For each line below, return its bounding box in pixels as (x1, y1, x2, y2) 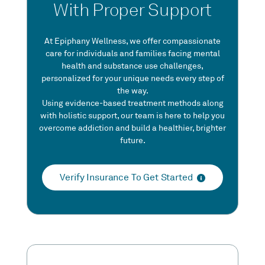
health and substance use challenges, (62, 61, 203, 72)
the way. (117, 86, 148, 96)
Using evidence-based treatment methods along (41, 98, 224, 109)
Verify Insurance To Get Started (60, 171, 193, 183)
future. (119, 135, 146, 146)
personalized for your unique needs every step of (41, 73, 224, 84)
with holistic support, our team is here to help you (40, 111, 225, 121)
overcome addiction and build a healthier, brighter (39, 123, 226, 134)
